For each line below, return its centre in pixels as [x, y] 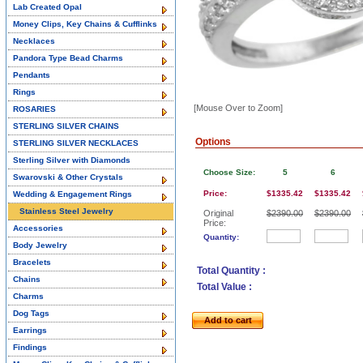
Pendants [32, 75]
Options [213, 142]
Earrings [30, 330]
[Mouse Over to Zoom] [238, 108]
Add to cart [228, 320]
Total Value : [224, 287]
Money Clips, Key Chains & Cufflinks [85, 24]
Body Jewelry [40, 245]
